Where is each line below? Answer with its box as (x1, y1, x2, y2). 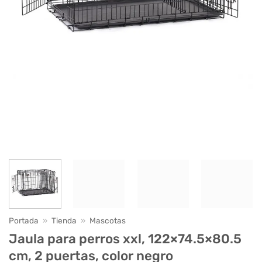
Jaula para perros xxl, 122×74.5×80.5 (9, 231, 242, 247)
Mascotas (89, 215, 126, 225)
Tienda (51, 215, 77, 225)
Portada (9, 215, 39, 225)
